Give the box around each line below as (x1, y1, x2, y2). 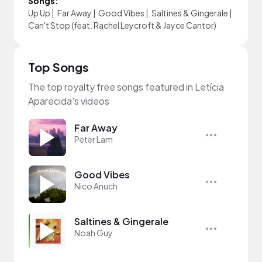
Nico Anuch (74, 181, 118, 191)
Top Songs (28, 60, 89, 74)
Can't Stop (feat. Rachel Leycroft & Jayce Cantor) (28, 20, 216, 30)
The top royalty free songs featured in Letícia (28, 81, 224, 93)
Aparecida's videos (28, 95, 109, 107)
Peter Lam (74, 134, 113, 144)
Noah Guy (74, 227, 113, 238)
